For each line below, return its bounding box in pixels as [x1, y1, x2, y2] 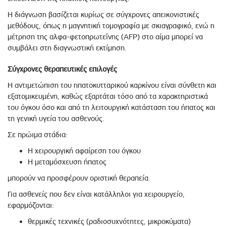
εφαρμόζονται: [8, 201, 54, 210]
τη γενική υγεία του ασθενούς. [8, 114, 104, 124]
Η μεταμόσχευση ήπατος [28, 157, 106, 167]
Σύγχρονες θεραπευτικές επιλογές [8, 65, 117, 74]
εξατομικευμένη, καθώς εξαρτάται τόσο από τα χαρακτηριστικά [8, 92, 208, 101]
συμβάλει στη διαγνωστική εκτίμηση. [8, 43, 126, 53]
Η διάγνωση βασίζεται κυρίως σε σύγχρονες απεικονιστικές [8, 10, 199, 20]
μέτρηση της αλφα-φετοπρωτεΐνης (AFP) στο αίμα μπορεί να [8, 32, 203, 42]
